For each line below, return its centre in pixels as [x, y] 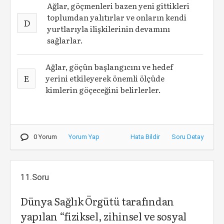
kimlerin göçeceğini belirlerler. [103, 90]
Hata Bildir [145, 137]
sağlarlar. [65, 40]
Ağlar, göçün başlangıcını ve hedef [109, 67]
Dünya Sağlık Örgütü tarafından [97, 201]
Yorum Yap [84, 137]
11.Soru [35, 177]
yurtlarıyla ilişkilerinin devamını [109, 29]
